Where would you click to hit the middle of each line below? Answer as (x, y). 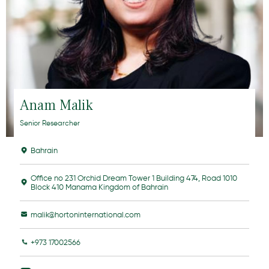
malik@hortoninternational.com (85, 214)
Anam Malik (56, 105)
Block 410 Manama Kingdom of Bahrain (99, 187)
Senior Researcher (50, 122)
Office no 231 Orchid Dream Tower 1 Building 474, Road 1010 (134, 178)
